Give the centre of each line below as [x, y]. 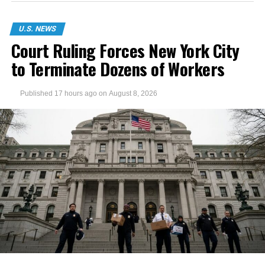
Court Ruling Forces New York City [125, 50]
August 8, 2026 [133, 93]
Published [36, 93]
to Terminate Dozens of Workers [118, 68]
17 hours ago [75, 93]
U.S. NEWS [37, 28]
